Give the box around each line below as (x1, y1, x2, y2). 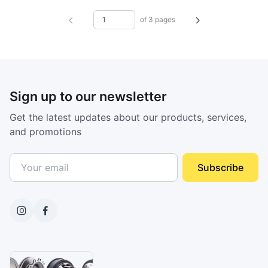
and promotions (10, 126, 81, 138)
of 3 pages (139, 14, 175, 24)
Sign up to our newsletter (10, 89, 167, 104)
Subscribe (197, 162, 243, 173)
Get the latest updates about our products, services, (10, 111, 246, 123)
